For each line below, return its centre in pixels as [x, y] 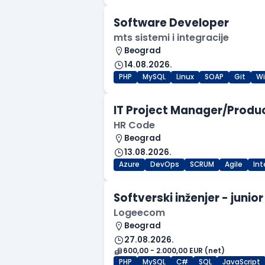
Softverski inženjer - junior [188, 198]
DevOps [165, 165]
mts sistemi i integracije [171, 38]
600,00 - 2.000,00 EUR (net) [174, 251]
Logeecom [139, 213]
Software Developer [171, 23]
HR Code [134, 125]
